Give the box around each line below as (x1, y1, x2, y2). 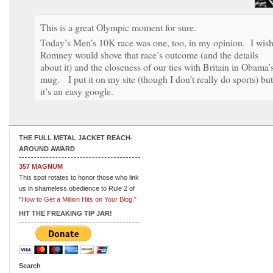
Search (19, 261, 41, 269)
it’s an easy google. (40, 84, 113, 97)
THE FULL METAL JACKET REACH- (19, 133, 133, 141)
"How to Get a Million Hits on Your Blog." (19, 195, 136, 203)
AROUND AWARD (19, 144, 75, 152)
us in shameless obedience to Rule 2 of (19, 184, 135, 192)
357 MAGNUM (19, 162, 63, 170)
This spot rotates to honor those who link (19, 173, 139, 181)
